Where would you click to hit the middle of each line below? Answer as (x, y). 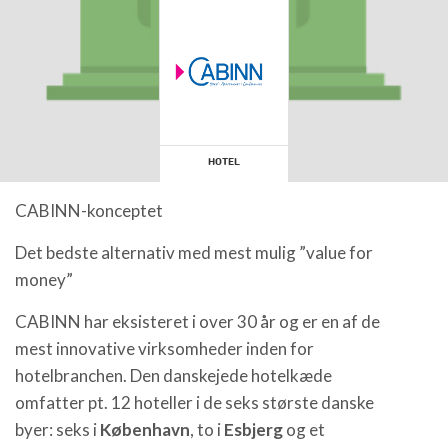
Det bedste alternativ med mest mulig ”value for (194, 252)
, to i (207, 429)
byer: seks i (57, 429)
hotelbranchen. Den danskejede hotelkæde (173, 375)
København (145, 429)
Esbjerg (253, 429)
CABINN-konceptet (89, 210)
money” (44, 279)
